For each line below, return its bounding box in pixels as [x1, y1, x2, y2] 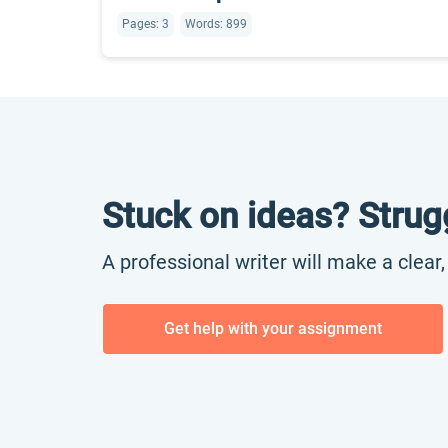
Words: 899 [185, 17, 247, 31]
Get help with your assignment [164, 319, 382, 338]
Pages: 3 [122, 17, 169, 31]
